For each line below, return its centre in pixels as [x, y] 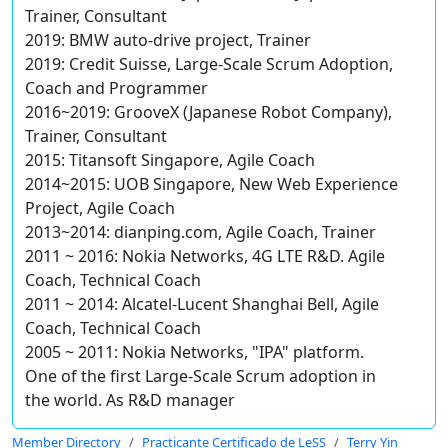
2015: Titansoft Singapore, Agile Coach [170, 160]
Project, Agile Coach [100, 208]
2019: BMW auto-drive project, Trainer [168, 40]
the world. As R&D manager [130, 400]
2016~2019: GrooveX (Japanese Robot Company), [208, 112]
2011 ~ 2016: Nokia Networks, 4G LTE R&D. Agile [205, 256]
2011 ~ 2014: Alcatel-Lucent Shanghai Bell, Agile [202, 304]
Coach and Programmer [116, 88]
